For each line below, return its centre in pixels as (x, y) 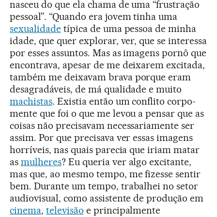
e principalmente (122, 210)
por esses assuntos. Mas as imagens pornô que (108, 53)
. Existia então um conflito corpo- (124, 101)
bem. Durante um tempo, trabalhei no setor (104, 186)
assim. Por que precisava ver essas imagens (101, 138)
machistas (31, 101)
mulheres (41, 162)
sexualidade (35, 29)
